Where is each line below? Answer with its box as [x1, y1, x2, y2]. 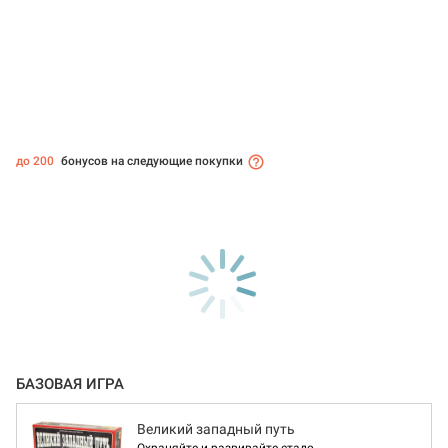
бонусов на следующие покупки [58, 154, 243, 169]
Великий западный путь [137, 421, 295, 438]
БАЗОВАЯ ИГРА [16, 375, 124, 394]
